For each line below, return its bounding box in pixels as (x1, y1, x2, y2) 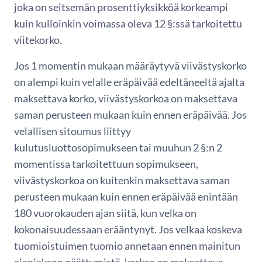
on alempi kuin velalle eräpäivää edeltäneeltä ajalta (14, 75, 244, 88)
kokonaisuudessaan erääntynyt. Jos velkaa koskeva (14, 222, 242, 236)
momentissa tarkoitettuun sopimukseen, (14, 157, 198, 170)
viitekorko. (14, 33, 62, 46)
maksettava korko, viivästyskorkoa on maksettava (14, 91, 237, 105)
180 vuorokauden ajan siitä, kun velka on (14, 206, 196, 219)
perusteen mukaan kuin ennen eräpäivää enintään (14, 189, 238, 203)
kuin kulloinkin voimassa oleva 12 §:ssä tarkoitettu (14, 16, 242, 30)
